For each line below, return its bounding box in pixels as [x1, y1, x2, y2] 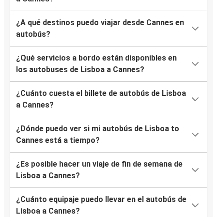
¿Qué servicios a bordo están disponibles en [16, 53, 177, 63]
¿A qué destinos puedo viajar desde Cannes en [16, 18, 184, 28]
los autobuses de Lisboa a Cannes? [16, 65, 144, 75]
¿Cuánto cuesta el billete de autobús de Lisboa [16, 89, 186, 98]
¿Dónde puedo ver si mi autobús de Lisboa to [16, 124, 179, 134]
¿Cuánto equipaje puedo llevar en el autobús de [16, 195, 186, 204]
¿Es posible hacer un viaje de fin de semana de [16, 159, 183, 169]
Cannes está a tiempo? [16, 136, 100, 145]
